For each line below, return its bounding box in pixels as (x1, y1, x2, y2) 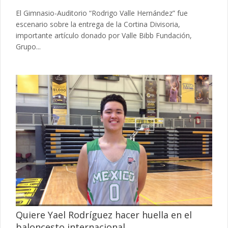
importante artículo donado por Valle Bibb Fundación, (16, 31, 192, 41)
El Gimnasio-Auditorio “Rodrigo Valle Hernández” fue (16, 8, 188, 18)
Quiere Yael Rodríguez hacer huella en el (16, 208, 192, 221)
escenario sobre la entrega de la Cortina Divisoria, (16, 19, 180, 30)
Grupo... (16, 42, 41, 52)
